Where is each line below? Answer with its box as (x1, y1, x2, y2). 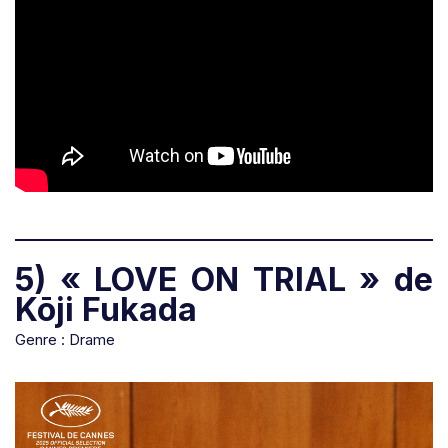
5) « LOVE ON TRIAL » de (15, 260, 433, 300)
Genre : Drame (15, 330, 115, 350)
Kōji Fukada (15, 290, 197, 330)
